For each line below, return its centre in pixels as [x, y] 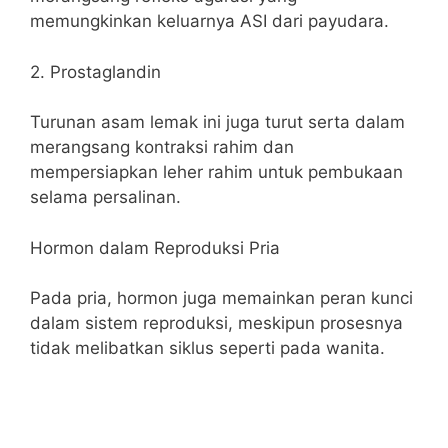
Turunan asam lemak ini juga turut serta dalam [217, 122]
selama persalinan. [105, 197]
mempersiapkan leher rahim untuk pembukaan [216, 172]
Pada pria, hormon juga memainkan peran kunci [221, 298]
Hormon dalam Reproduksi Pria [155, 247]
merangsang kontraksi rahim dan [162, 147]
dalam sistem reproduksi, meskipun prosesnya [216, 323]
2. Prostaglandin [95, 71]
